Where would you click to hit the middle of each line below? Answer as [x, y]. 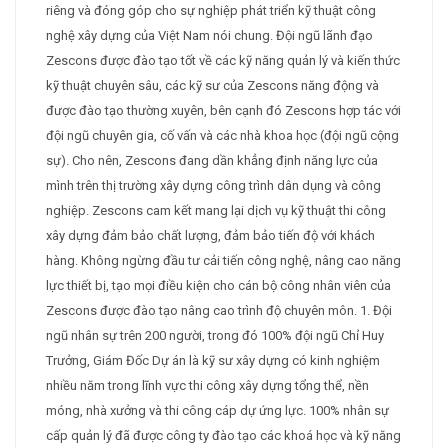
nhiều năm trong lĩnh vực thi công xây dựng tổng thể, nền [207, 386]
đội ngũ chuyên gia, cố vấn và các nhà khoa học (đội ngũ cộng [222, 136]
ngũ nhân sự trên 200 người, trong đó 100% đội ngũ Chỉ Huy [215, 336]
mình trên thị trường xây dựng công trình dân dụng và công [213, 186]
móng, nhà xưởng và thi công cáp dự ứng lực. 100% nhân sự [217, 411]
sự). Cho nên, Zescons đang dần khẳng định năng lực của [212, 161]
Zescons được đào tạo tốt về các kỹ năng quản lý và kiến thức [223, 61]
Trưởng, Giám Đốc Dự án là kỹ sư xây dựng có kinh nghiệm [213, 361]
